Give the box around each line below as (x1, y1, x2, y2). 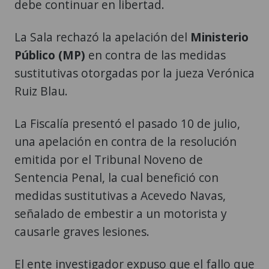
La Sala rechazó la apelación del (14, 29, 190, 46)
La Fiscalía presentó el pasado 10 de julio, (14, 115, 240, 132)
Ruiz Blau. (14, 83, 68, 100)
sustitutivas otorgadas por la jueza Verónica (14, 65, 255, 82)
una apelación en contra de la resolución (14, 133, 237, 150)
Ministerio (190, 29, 249, 46)
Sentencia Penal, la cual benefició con (14, 169, 219, 186)
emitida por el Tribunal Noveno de (14, 151, 203, 168)
